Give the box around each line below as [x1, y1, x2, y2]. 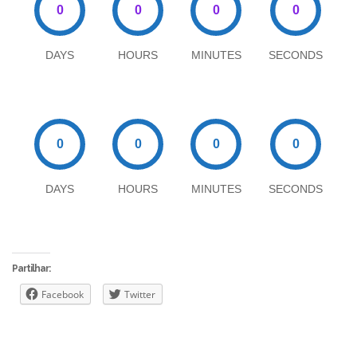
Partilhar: [12, 263, 50, 274]
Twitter [124, 288, 155, 301]
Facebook [41, 288, 84, 301]
